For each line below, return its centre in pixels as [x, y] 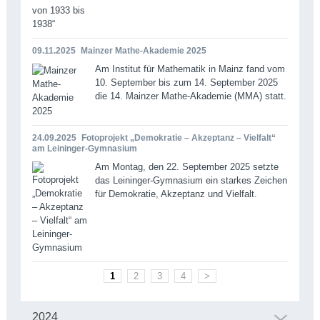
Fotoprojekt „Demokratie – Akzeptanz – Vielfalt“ [178, 137]
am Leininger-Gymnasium [84, 148]
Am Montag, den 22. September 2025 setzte [186, 166]
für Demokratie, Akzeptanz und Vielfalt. [176, 194]
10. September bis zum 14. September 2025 [186, 82]
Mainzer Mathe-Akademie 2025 [143, 50]
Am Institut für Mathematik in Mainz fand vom [190, 69]
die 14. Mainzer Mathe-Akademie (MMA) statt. [190, 96]
